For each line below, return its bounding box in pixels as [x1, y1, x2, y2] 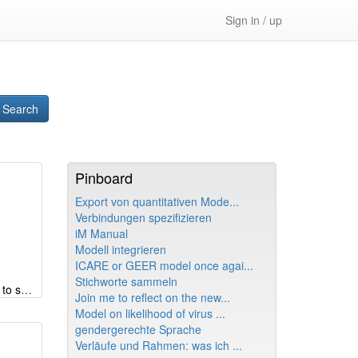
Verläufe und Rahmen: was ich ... [74, 337, 242, 353]
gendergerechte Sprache [74, 321, 201, 337]
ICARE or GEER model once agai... [74, 257, 253, 273]
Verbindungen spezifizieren [74, 209, 212, 225]
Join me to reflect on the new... [74, 289, 230, 305]
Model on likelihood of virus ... [74, 305, 225, 321]
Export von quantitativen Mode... [74, 193, 239, 209]
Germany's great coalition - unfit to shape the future [20, 281, 32, 297]
